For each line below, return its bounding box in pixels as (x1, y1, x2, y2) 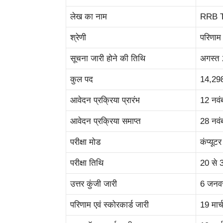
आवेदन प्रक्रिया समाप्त (70, 116, 141, 126)
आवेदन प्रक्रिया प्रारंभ (70, 96, 140, 106)
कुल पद (70, 75, 93, 85)
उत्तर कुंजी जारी (70, 179, 117, 189)
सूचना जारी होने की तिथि (70, 54, 145, 64)
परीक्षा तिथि (70, 158, 104, 168)
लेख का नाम (70, 12, 107, 22)
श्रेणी (70, 33, 86, 43)
